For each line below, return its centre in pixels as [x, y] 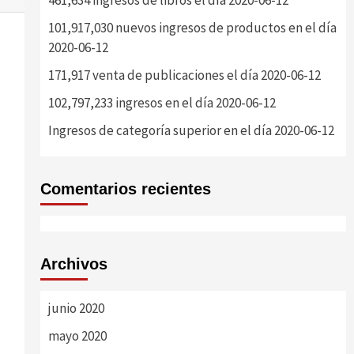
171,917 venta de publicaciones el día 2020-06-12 [184, 75]
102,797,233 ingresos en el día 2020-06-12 [162, 103]
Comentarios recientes [125, 189]
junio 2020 [76, 308]
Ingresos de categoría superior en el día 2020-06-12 [191, 130]
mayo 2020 [77, 336]
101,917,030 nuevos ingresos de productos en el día [192, 28]
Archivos [73, 264]
